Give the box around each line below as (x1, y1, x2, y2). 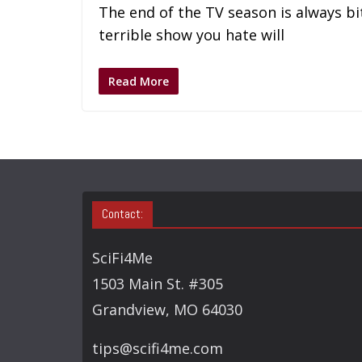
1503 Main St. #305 (92, 274, 223, 293)
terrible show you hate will (99, 24, 284, 44)
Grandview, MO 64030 (92, 300, 242, 319)
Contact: (102, 205, 143, 222)
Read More (108, 73, 169, 89)
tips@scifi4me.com (92, 339, 223, 358)
